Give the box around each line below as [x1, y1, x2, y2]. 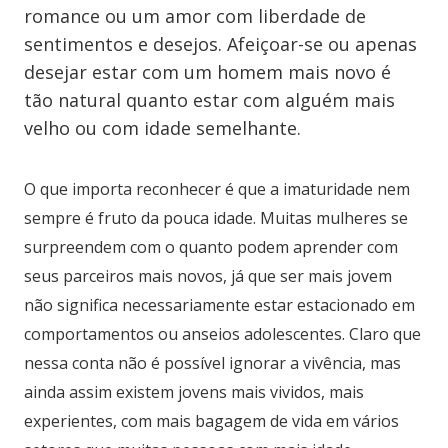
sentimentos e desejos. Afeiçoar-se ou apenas [24, 32, 417, 56]
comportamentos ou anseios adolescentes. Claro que [24, 323, 421, 345]
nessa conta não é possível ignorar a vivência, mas [24, 352, 401, 374]
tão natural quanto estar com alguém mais [24, 88, 395, 112]
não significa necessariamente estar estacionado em [24, 294, 415, 316]
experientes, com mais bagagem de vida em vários [24, 410, 399, 432]
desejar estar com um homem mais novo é [24, 60, 391, 84]
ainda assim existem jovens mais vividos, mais [24, 381, 364, 403]
